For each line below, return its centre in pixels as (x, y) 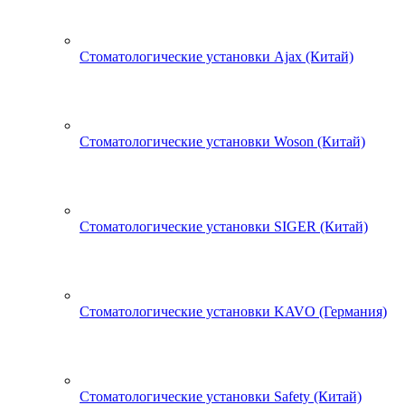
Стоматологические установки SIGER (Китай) (224, 226)
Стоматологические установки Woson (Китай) (222, 141)
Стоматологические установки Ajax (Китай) (217, 57)
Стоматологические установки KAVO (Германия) (233, 311)
